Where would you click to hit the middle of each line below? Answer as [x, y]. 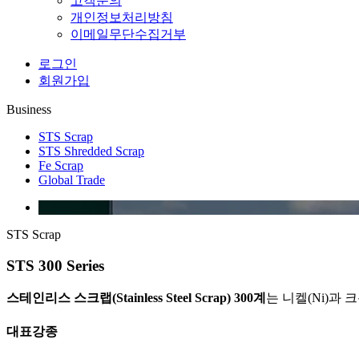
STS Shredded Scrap [91, 151]
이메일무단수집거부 [128, 34]
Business [29, 110]
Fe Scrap [61, 166]
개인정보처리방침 [122, 18]
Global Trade [72, 180]
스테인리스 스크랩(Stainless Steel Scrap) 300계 [136, 297]
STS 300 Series [55, 266]
